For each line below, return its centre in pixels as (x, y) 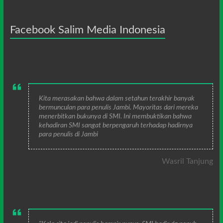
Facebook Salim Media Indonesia (87, 30)
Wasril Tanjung (188, 161)
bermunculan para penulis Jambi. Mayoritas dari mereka (119, 107)
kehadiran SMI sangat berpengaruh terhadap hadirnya (116, 125)
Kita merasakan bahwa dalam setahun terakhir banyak (117, 98)
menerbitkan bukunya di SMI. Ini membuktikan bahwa (115, 116)
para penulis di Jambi (69, 134)
